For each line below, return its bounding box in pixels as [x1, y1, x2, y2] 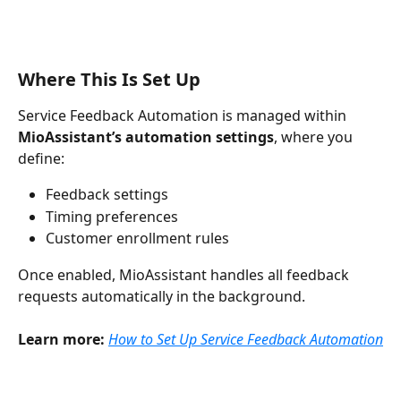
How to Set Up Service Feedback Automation [108, 329, 383, 350]
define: [18, 149, 64, 169]
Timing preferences [46, 206, 178, 226]
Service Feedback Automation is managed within [18, 106, 350, 126]
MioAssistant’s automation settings [18, 127, 274, 148]
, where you [274, 127, 356, 148]
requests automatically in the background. [18, 286, 305, 306]
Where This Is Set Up [18, 67, 200, 92]
